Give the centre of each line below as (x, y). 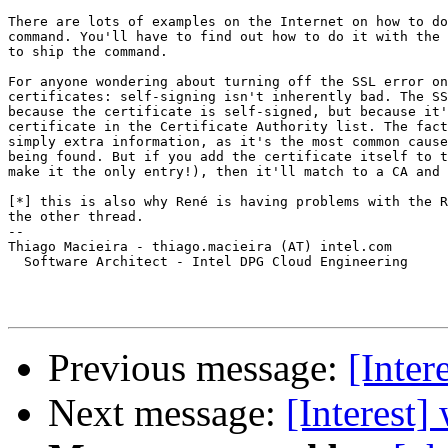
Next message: (167, 413)
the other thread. (76, 217)
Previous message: (198, 368)
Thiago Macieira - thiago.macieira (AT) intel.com (200, 247)
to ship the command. (88, 52)
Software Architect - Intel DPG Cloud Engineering (208, 262)
